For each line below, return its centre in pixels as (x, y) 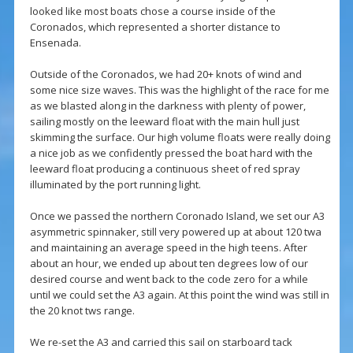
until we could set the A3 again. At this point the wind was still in (179, 295)
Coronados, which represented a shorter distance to (155, 27)
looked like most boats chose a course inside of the (152, 11)
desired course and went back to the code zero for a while (169, 279)
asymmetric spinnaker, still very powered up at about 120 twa (175, 232)
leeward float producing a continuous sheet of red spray (165, 169)
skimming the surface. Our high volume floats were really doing (180, 137)
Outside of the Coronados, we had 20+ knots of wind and (165, 74)
